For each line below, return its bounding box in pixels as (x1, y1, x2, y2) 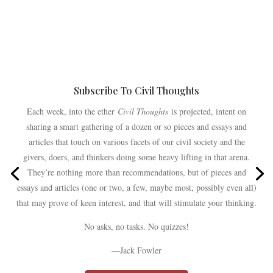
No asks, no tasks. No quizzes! (84, 221, 189, 233)
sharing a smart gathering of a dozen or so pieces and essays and (26, 121, 247, 133)
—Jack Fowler (112, 244, 161, 257)
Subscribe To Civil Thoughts (74, 84, 199, 97)
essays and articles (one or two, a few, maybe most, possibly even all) (16, 182, 257, 194)
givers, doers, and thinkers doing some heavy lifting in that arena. (23, 151, 250, 163)
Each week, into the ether (27, 105, 118, 118)
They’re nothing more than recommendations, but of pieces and (27, 166, 246, 179)
